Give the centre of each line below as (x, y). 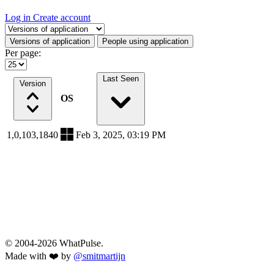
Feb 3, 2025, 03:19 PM (121, 135)
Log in (19, 18)
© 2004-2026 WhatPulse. (54, 243)
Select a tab (26, 28)
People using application (145, 42)
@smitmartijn (99, 256)
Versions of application (50, 42)
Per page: (23, 53)
